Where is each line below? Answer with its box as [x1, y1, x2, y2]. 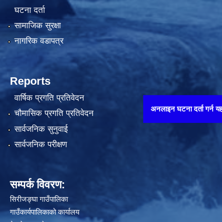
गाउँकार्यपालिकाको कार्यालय [10, 207, 79, 216]
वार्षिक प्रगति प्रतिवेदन [14, 93, 84, 103]
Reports [10, 75, 51, 88]
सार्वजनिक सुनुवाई [14, 124, 68, 134]
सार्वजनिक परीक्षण [14, 139, 67, 149]
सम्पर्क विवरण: [10, 178, 65, 191]
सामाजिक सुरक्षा [14, 21, 61, 31]
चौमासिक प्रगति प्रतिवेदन [14, 109, 94, 118]
